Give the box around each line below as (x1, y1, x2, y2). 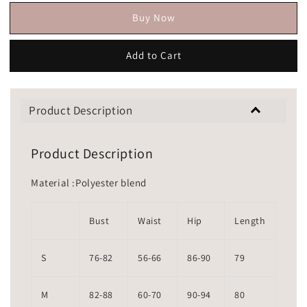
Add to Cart (125, 48, 182, 62)
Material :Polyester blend (31, 176, 147, 190)
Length (234, 214, 266, 228)
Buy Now (132, 10, 175, 24)
